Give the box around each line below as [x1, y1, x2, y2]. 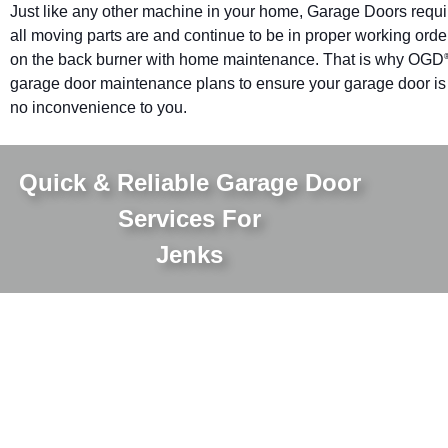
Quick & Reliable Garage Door [18, 168, 361, 196]
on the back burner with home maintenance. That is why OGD [10, 50, 444, 68]
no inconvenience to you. [10, 98, 187, 116]
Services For [118, 204, 262, 232]
